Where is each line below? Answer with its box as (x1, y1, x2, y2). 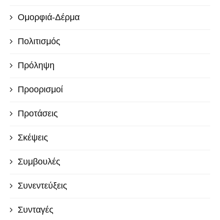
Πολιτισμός (18, 36, 60, 46)
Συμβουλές (18, 156, 60, 166)
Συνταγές (18, 204, 54, 215)
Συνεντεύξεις (18, 180, 67, 191)
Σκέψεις (18, 132, 48, 142)
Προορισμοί (18, 84, 63, 94)
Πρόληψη (18, 60, 55, 70)
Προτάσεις (18, 108, 58, 118)
